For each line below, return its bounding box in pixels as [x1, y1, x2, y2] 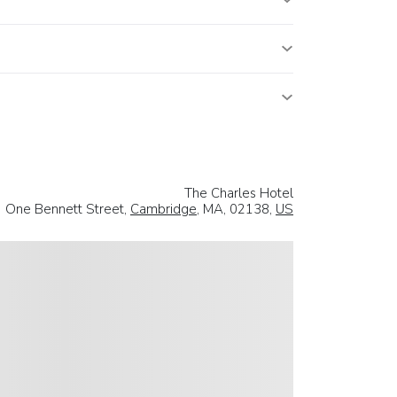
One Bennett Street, [5, 199, 130, 218]
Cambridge [130, 199, 197, 218]
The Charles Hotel [184, 183, 293, 202]
